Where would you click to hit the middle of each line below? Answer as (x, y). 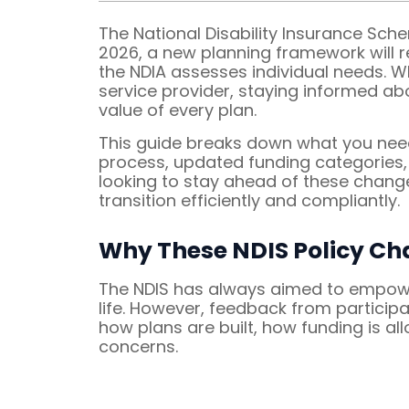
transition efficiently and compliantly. (249, 200)
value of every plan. (177, 110)
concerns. (138, 346)
